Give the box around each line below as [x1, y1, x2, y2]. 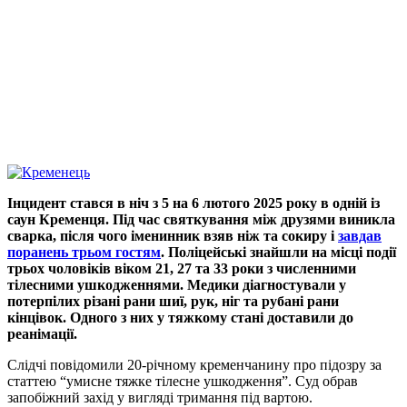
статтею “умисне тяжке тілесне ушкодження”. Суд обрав [7, 373, 358, 390]
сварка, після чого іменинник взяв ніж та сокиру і [7, 228, 338, 244]
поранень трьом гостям [7, 244, 161, 261]
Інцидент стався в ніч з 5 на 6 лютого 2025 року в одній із [7, 195, 380, 212]
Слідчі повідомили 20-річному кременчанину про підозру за [7, 357, 382, 373]
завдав [338, 228, 382, 244]
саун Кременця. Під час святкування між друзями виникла [7, 212, 395, 228]
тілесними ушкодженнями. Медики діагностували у [7, 277, 346, 293]
